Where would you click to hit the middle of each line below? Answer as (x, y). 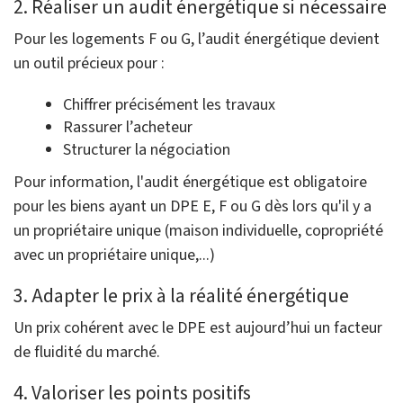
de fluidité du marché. (87, 353)
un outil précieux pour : (89, 64)
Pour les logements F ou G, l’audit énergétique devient (197, 40)
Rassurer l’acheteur (128, 128)
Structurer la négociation (147, 150)
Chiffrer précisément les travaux (169, 105)
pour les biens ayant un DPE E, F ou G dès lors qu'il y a (193, 207)
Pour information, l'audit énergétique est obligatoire (190, 183)
